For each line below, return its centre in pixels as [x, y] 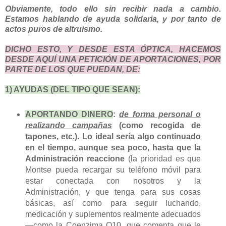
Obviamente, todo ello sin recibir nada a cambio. [113, 9]
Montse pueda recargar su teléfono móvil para [113, 169]
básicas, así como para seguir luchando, [113, 203]
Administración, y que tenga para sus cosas [113, 192]
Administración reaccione [75, 158]
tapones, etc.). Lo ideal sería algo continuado [113, 136]
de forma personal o [160, 114]
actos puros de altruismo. [54, 29]
